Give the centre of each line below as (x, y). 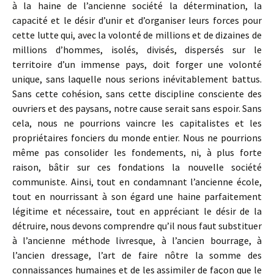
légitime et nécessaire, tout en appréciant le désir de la (137, 211)
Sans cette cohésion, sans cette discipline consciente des (137, 94)
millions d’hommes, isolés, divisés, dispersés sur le (137, 50)
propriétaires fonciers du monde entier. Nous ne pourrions (137, 138)
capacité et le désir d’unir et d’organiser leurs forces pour (137, 20)
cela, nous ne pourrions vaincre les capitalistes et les (137, 123)
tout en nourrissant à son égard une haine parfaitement (137, 196)
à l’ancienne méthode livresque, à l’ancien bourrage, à (137, 240)
